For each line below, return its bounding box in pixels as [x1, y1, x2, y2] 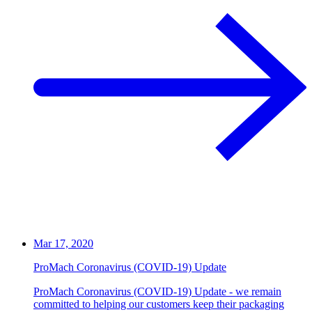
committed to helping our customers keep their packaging [33, 298, 284, 311]
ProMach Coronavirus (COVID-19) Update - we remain [33, 286, 281, 298]
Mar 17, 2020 [33, 237, 93, 250]
